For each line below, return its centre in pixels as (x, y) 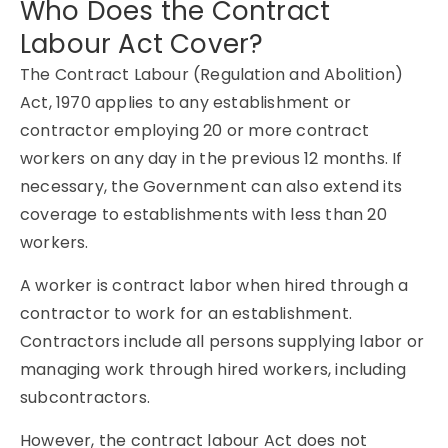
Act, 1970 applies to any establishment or (186, 102)
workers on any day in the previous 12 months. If (211, 158)
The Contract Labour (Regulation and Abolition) (212, 74)
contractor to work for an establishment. (186, 313)
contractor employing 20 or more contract (195, 130)
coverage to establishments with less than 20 (203, 214)
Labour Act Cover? (142, 44)
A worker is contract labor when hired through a (214, 285)
